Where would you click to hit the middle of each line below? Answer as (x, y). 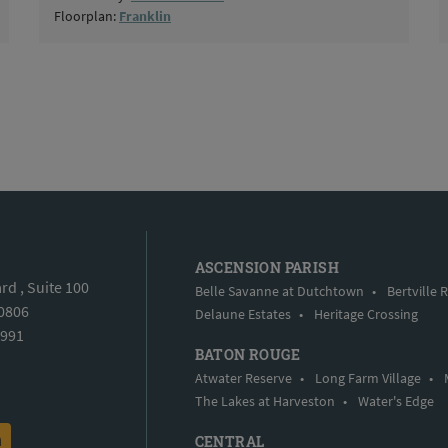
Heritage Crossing (365, 313)
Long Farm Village (367, 377)
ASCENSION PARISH (267, 267)
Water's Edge (395, 400)
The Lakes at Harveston (264, 400)
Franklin (145, 15)
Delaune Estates (242, 313)
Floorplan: (86, 15)
